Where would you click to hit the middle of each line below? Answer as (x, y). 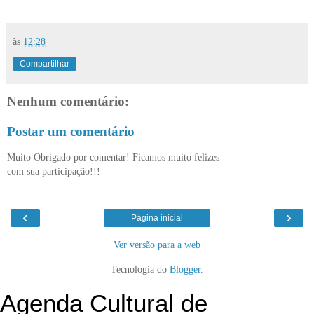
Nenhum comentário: (68, 101)
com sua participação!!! (54, 171)
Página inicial (157, 218)
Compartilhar (45, 63)
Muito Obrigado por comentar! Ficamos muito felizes (113, 157)
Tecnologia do (140, 269)
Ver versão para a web (157, 245)
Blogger (185, 269)
